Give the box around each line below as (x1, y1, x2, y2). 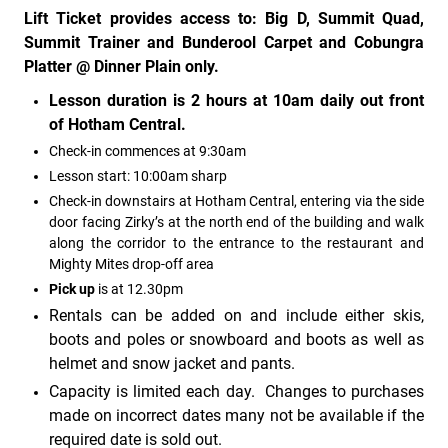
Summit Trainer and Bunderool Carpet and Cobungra (24, 33, 424, 53)
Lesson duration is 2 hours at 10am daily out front (49, 91, 424, 111)
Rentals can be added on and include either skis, (49, 306, 424, 326)
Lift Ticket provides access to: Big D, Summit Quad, (24, 9, 424, 29)
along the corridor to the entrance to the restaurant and (49, 235, 424, 252)
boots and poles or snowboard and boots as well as (49, 330, 424, 350)
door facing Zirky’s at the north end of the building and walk (49, 214, 424, 231)
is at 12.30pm (98, 281, 183, 298)
